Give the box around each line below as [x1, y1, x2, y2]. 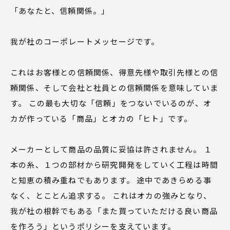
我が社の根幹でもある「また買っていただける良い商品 [10, 205, 218, 216]
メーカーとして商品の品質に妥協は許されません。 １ [10, 143, 212, 155]
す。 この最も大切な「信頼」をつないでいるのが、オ [10, 97, 212, 108]
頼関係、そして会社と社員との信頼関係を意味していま [10, 82, 219, 93]
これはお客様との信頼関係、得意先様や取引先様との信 [10, 66, 219, 78]
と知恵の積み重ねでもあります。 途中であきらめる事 [10, 174, 212, 185]
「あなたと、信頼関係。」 [10, 5, 110, 16]
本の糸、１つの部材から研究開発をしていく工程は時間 [10, 159, 219, 170]
